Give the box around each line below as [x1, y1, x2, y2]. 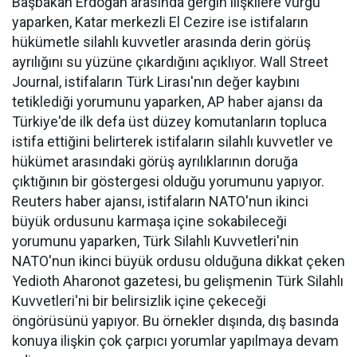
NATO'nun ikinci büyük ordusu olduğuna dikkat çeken [12, 253, 345, 269]
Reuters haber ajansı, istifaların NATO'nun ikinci [12, 193, 308, 210]
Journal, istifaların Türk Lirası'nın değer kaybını [12, 73, 300, 90]
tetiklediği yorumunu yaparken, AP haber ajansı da [12, 93, 323, 110]
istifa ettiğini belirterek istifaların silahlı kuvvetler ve [12, 133, 333, 150]
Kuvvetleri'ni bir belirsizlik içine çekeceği [12, 292, 266, 309]
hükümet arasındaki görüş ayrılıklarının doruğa [12, 153, 298, 170]
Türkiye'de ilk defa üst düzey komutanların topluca [12, 113, 327, 130]
